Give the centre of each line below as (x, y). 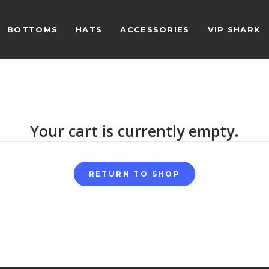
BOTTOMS (33, 29)
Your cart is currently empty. (134, 131)
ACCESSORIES (155, 29)
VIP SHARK (234, 29)
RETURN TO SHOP (134, 174)
